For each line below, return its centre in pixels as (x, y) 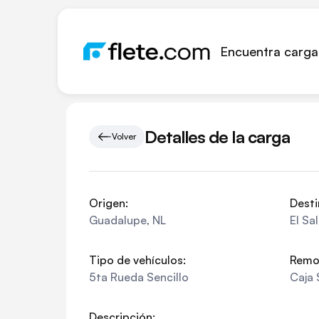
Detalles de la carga (217, 136)
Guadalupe (118, 220)
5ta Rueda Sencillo (139, 277)
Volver (124, 136)
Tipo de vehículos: (137, 260)
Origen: (109, 203)
